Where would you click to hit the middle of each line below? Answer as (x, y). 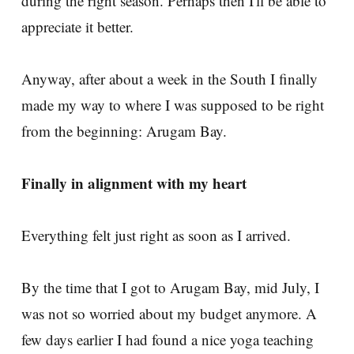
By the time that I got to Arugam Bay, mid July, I (170, 287)
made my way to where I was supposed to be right (173, 104)
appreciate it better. (77, 26)
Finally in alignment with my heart (134, 183)
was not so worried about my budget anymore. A (169, 313)
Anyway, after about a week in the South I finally (169, 78)
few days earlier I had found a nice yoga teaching (168, 339)
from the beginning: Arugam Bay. (124, 130)
